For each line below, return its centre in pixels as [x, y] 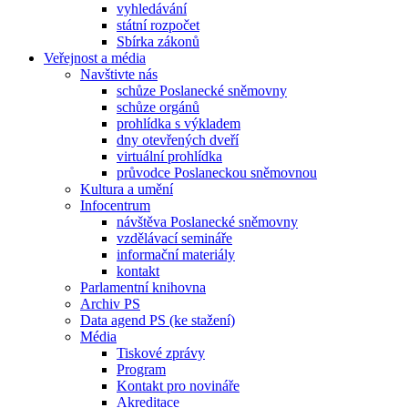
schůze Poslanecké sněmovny [202, 91]
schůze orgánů [158, 107]
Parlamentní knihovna [143, 288]
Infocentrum [115, 206]
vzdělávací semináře [174, 239]
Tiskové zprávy [161, 353]
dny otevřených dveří [178, 140]
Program [141, 370]
